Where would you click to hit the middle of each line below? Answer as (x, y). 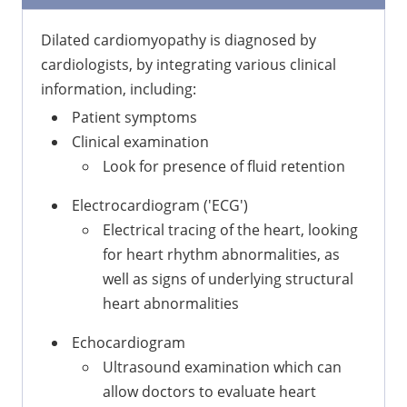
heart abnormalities (171, 303)
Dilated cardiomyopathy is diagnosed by (179, 40)
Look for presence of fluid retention (224, 166)
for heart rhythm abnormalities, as (221, 254)
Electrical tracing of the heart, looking (230, 229)
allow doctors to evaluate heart (209, 391)
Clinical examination (140, 141)
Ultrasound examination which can (222, 367)
